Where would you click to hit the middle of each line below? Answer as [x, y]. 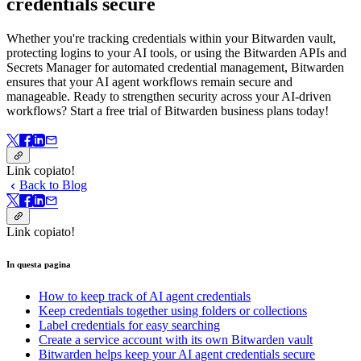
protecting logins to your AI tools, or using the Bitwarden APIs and [176, 53]
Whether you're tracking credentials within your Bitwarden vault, [171, 39]
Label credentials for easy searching [129, 325]
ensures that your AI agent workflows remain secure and [149, 82]
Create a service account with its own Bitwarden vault [176, 339]
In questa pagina [39, 264]
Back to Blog [53, 185]
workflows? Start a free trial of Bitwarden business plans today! [168, 111]
